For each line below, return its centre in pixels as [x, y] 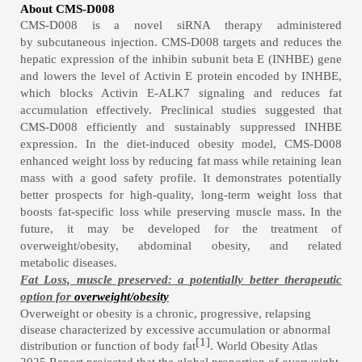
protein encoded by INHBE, [267, 76]
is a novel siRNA [144, 25]
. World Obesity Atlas [264, 346]
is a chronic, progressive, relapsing [223, 314]
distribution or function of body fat [108, 346]
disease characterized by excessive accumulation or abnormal [175, 330]
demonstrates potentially [279, 178]
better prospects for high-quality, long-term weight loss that [181, 195]
